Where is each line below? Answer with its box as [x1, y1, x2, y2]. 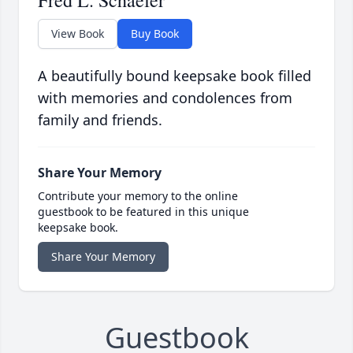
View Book [51, 26, 104, 42]
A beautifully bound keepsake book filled [38, 66, 311, 86]
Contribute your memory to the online [38, 188, 238, 204]
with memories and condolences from [38, 88, 292, 108]
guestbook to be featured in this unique [38, 204, 249, 220]
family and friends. [38, 110, 162, 130]
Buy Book [131, 26, 179, 42]
